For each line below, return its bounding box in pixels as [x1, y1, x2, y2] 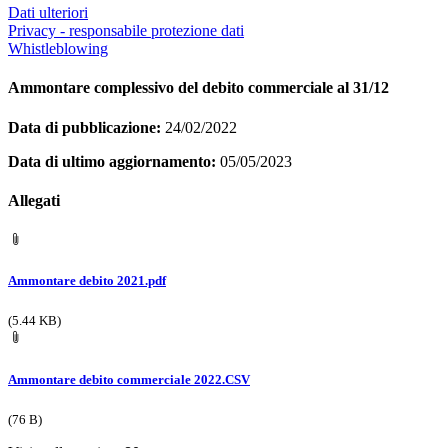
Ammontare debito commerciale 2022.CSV [8, 371, 250, 387]
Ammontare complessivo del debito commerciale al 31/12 [8, 79, 389, 97]
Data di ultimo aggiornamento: [8, 152, 216, 170]
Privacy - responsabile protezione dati [8, 22, 244, 40]
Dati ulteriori [8, 4, 88, 22]
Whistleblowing [8, 40, 108, 58]
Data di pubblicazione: [8, 118, 161, 136]
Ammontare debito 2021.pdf [8, 273, 166, 289]
